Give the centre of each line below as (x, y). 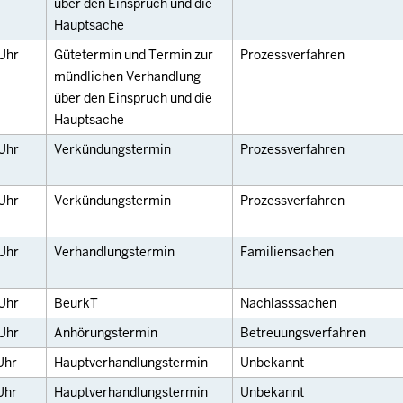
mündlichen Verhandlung (127, 77)
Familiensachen (287, 252)
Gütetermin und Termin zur (134, 55)
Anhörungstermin (106, 333)
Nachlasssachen (288, 304)
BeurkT (76, 304)
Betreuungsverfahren (303, 333)
